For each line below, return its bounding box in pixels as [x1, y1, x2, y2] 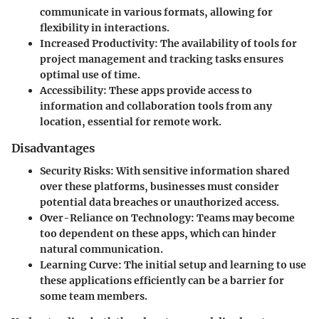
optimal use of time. [40, 68, 140, 82]
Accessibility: [40, 84, 107, 98]
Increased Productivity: [40, 37, 158, 51]
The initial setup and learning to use [122, 258, 306, 272]
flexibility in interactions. [40, 21, 169, 35]
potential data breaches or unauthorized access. [40, 196, 279, 209]
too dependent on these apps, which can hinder [40, 227, 276, 241]
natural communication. [40, 243, 163, 256]
